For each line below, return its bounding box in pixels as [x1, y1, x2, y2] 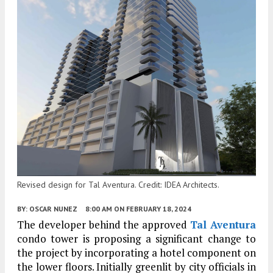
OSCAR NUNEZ [29, 204, 77, 213]
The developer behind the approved [17, 217, 191, 232]
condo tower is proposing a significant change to [17, 231, 256, 246]
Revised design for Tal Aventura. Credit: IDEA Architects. [17, 179, 219, 190]
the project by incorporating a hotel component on [17, 245, 256, 260]
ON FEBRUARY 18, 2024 [114, 204, 191, 213]
